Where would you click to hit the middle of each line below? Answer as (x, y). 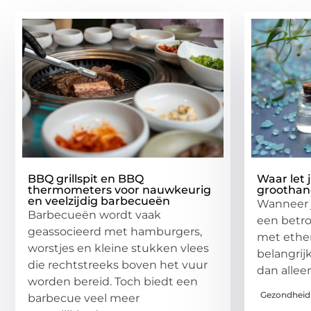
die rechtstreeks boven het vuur (118, 264)
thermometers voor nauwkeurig (119, 190)
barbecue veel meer (84, 298)
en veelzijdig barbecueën (99, 201)
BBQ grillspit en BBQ (86, 178)
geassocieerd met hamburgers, (115, 231)
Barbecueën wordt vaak (94, 215)
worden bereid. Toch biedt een (113, 281)
